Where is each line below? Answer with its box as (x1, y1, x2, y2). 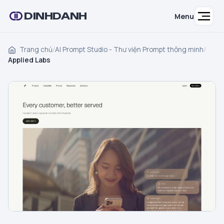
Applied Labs (8, 55, 50, 64)
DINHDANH (24, 9, 87, 22)
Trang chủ (18, 45, 52, 54)
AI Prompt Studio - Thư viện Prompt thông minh (55, 45, 203, 54)
